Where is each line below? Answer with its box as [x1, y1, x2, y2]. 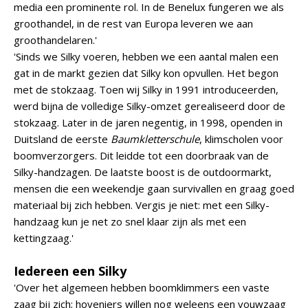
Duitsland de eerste [14, 132, 111, 146]
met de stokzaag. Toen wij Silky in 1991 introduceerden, [14, 82, 278, 96]
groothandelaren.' [14, 33, 97, 47]
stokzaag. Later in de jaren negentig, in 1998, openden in [14, 115, 283, 129]
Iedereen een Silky [14, 263, 126, 279]
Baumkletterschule [111, 132, 199, 146]
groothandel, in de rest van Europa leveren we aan [14, 16, 253, 30]
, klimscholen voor [199, 132, 283, 146]
